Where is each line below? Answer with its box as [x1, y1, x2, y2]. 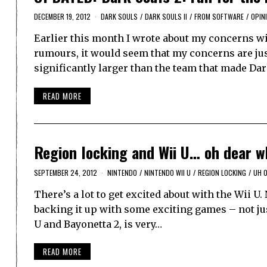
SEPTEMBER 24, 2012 [34, 167, 97, 178]
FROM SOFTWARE [194, 11, 244, 22]
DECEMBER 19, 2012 [34, 11, 91, 22]
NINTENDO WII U [144, 167, 191, 178]
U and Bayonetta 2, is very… [34, 218, 162, 230]
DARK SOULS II [145, 11, 187, 22]
